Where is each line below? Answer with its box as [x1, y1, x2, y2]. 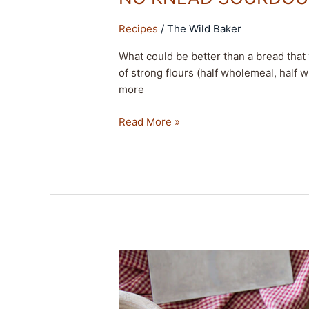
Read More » [119, 114, 181, 128]
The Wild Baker [167, 22, 242, 35]
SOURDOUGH [118, 283, 186, 297]
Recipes [119, 22, 159, 35]
